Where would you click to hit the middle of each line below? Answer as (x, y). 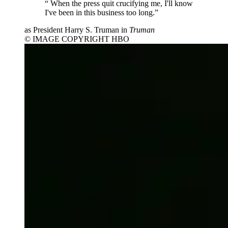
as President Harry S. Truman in (77, 30)
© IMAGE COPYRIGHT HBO (77, 39)
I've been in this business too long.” (102, 12)
